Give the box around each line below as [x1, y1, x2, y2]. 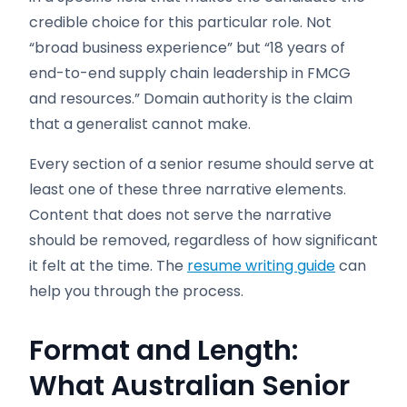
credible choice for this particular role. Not [29, 12, 332, 33]
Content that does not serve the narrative [29, 204, 332, 225]
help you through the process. [29, 281, 243, 302]
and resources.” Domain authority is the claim [29, 88, 352, 109]
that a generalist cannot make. [29, 114, 251, 134]
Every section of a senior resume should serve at [29, 154, 374, 174]
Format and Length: [29, 332, 298, 370]
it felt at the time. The [29, 255, 187, 276]
